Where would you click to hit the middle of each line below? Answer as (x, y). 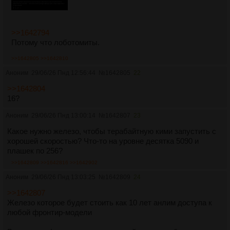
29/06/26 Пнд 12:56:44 (63, 73)
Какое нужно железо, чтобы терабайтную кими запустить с (112, 131)
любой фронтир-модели (50, 212)
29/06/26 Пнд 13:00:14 (63, 115)
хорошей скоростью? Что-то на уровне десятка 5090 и (103, 141)
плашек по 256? (35, 150)
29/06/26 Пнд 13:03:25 (63, 177)
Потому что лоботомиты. (55, 42)
